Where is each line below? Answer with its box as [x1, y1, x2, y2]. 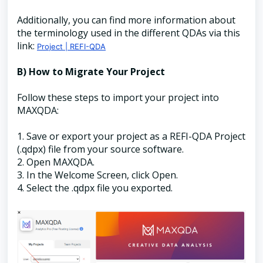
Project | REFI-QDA [37, 42, 106, 51]
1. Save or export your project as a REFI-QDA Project [17, 130, 245, 143]
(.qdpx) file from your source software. [17, 143, 184, 156]
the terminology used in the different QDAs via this [17, 26, 240, 39]
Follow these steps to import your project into [17, 91, 219, 104]
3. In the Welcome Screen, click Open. [17, 168, 178, 181]
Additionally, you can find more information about [17, 14, 235, 26]
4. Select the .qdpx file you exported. [17, 181, 173, 194]
